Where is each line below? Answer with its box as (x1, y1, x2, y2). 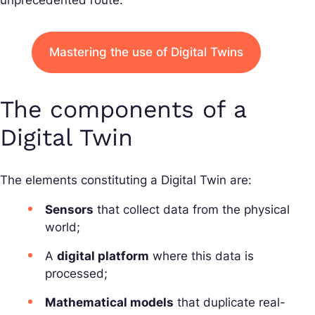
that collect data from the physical (94, 202, 290, 217)
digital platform (57, 249, 149, 264)
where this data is (149, 249, 254, 264)
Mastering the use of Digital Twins (49, 45, 243, 60)
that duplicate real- (174, 295, 285, 310)
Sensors (45, 202, 94, 217)
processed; (45, 266, 108, 281)
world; (45, 220, 80, 235)
